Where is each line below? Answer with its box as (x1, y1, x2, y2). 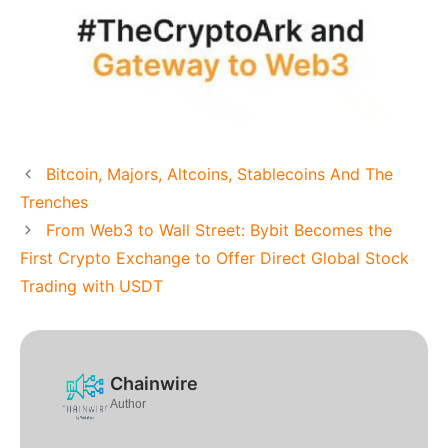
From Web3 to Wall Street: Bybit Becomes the (45, 220, 392, 241)
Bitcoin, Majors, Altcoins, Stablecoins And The (45, 164, 393, 185)
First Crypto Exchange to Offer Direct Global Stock (20, 248, 409, 269)
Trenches (20, 192, 88, 213)
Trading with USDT (20, 276, 163, 297)
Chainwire (110, 373, 198, 395)
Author (110, 397, 146, 412)
